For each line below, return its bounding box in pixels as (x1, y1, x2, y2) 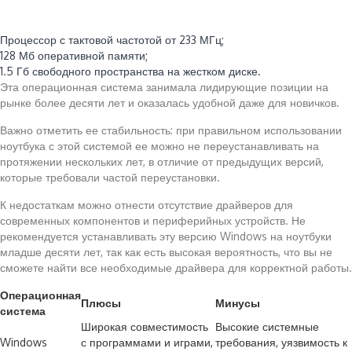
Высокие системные (215, 320, 319, 333)
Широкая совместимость (81, 320, 208, 333)
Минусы (215, 296, 260, 310)
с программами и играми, (81, 335, 213, 349)
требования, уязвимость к (215, 335, 347, 349)
